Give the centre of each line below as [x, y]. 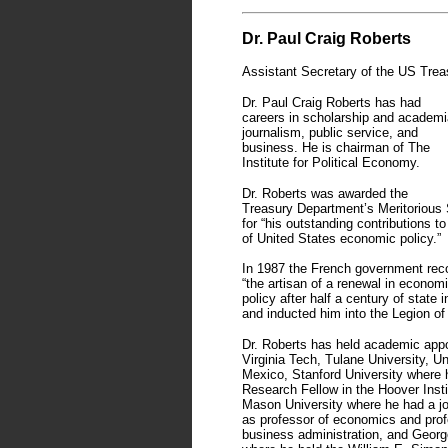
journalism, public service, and [330, 132]
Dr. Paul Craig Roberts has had [331, 102]
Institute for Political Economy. [331, 162]
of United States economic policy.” [341, 238]
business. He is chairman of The [336, 147]
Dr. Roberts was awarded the [325, 193]
